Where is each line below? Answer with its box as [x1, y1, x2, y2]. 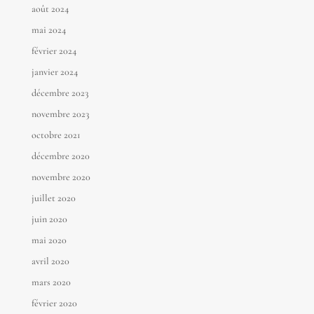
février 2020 [31, 296, 77, 309]
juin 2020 [31, 212, 67, 225]
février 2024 [31, 44, 76, 57]
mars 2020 [31, 275, 71, 288]
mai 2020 [31, 233, 67, 246]
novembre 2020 [31, 170, 90, 183]
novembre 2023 [31, 107, 89, 120]
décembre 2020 [31, 149, 90, 162]
